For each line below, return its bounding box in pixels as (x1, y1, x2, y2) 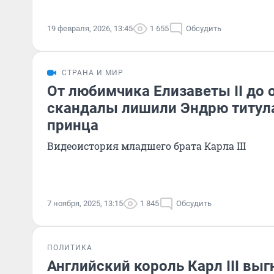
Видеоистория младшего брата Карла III (47, 139, 246, 152)
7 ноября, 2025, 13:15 (47, 199, 123, 208)
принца (47, 117, 98, 134)
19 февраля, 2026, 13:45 (47, 24, 133, 33)
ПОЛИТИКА (47, 243, 92, 252)
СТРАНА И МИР (62, 68, 124, 77)
